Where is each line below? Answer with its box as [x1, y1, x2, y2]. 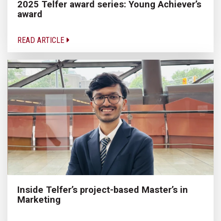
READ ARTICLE [17, 35, 66, 45]
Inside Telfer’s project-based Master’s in [17, 184, 188, 195]
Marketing [17, 194, 61, 205]
